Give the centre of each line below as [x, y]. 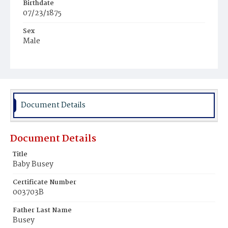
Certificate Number [45, 182]
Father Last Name [42, 210]
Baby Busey [33, 164]
